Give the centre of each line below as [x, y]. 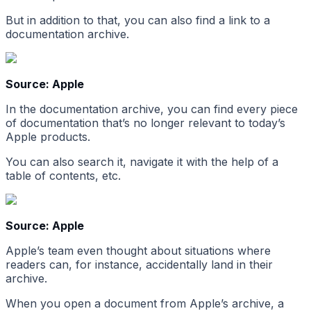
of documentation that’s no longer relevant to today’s [145, 123]
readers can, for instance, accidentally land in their [139, 265]
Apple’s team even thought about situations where [138, 251]
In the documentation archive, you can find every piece [152, 109]
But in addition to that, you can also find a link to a [138, 20]
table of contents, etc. [63, 176]
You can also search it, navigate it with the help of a [142, 162]
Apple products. [48, 137]
